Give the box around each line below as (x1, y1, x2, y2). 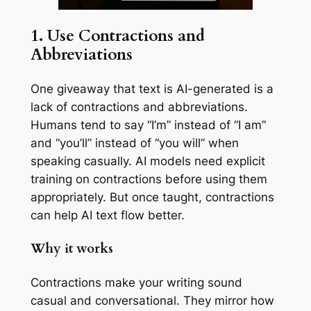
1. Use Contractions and (30, 24, 205, 47)
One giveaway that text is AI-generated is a (30, 81, 274, 96)
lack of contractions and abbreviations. (30, 99, 248, 114)
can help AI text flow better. (30, 208, 185, 222)
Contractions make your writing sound (30, 276, 242, 290)
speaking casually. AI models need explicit (30, 153, 265, 168)
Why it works (30, 239, 113, 258)
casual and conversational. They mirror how (30, 294, 274, 308)
